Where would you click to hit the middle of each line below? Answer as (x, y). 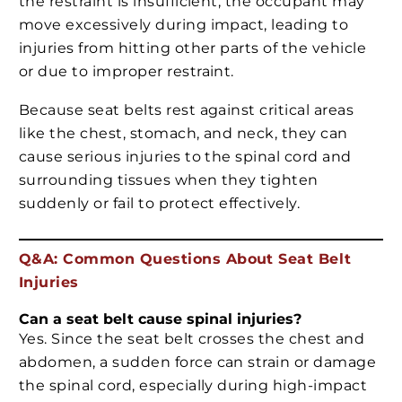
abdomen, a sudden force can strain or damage (198, 362)
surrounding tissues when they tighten (169, 180)
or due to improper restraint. (127, 71)
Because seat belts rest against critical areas (187, 110)
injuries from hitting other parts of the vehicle (193, 48)
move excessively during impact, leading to (184, 24)
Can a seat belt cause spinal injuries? (160, 319)
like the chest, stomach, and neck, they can (184, 134)
